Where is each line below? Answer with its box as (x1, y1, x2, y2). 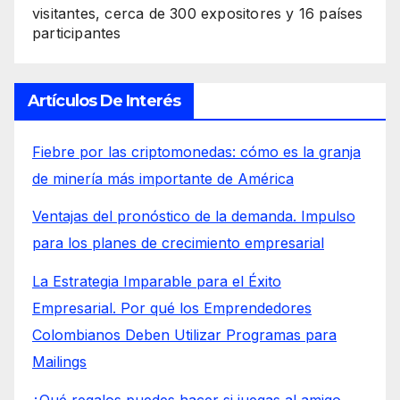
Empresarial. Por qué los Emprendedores (32, 299, 312, 318)
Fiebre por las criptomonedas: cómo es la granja (32, 142, 361, 161)
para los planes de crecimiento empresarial (32, 234, 324, 253)
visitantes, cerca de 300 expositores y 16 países (32, 4, 363, 22)
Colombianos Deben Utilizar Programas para (32, 326, 337, 345)
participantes (32, 23, 121, 42)
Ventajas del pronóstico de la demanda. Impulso (32, 207, 355, 226)
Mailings (32, 353, 87, 371)
